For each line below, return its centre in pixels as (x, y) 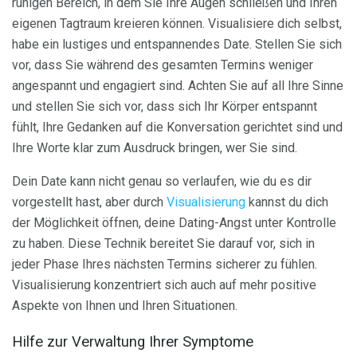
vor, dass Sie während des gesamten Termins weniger (163, 65)
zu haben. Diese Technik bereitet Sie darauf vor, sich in (163, 243)
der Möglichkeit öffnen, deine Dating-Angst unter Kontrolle (174, 222)
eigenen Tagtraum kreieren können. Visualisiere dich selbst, (177, 23)
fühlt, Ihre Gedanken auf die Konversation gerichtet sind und (177, 127)
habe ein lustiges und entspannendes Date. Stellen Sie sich (177, 44)
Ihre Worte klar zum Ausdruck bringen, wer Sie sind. (155, 147)
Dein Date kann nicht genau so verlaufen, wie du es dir (162, 181)
